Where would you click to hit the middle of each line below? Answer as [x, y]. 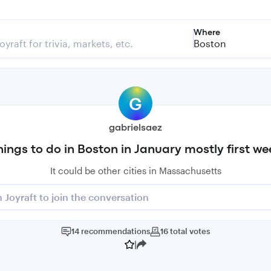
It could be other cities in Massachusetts [135, 171]
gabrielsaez [135, 128]
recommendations [116, 231]
